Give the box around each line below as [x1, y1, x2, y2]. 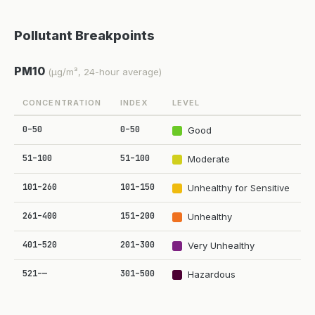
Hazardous [188, 269, 236, 280]
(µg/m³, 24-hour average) [48, 66, 162, 77]
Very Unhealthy [188, 240, 255, 251]
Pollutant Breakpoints [14, 28, 155, 43]
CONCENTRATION [22, 98, 102, 108]
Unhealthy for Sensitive [188, 182, 290, 193]
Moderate [188, 153, 230, 165]
